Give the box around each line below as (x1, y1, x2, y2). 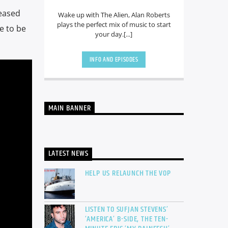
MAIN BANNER (48, 102, 91, 115)
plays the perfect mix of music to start (56, 20, 171, 30)
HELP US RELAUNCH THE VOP (84, 167, 171, 180)
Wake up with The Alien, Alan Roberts (58, 10, 170, 20)
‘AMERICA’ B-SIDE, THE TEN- (84, 213, 168, 226)
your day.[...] (95, 30, 133, 39)
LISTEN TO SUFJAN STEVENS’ (84, 203, 168, 216)
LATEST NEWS (48, 147, 89, 160)
